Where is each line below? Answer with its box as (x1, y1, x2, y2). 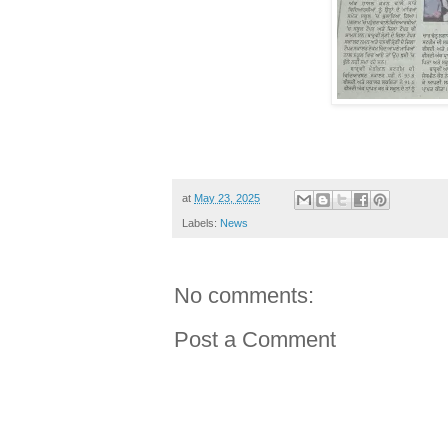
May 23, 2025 (194, 192, 260, 205)
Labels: (182, 216, 220, 229)
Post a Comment (174, 326, 336, 352)
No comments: (174, 282, 314, 308)
